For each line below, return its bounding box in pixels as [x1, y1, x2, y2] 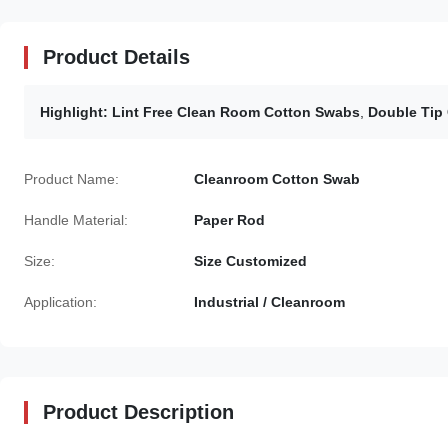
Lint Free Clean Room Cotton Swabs [112, 104, 360, 120]
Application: [24, 294, 97, 310]
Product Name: [24, 171, 119, 187]
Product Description [43, 401, 234, 423]
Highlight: [40, 104, 108, 120]
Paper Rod [194, 212, 265, 228]
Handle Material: [24, 212, 128, 228]
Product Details [43, 46, 190, 68]
